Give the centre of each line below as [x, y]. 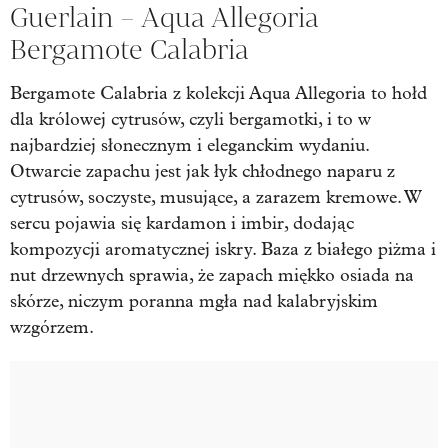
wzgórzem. [52, 327]
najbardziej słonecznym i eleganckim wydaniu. [189, 145]
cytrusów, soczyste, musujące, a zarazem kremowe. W [216, 197]
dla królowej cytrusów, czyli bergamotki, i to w [190, 119]
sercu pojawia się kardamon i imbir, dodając [182, 223]
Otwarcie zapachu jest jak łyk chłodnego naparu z [202, 171]
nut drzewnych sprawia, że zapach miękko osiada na [212, 275]
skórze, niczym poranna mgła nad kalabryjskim [194, 301]
